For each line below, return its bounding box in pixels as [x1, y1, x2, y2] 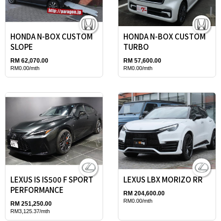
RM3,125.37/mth [10, 208, 50, 214]
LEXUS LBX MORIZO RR [123, 174, 203, 184]
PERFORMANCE [10, 184, 64, 195]
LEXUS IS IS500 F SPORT [10, 174, 93, 184]
